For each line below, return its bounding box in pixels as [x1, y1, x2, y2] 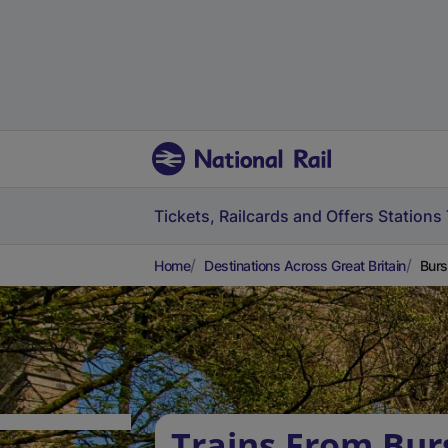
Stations [378, 206, 442, 226]
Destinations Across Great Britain [204, 257, 406, 274]
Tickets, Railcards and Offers [154, 206, 374, 226]
